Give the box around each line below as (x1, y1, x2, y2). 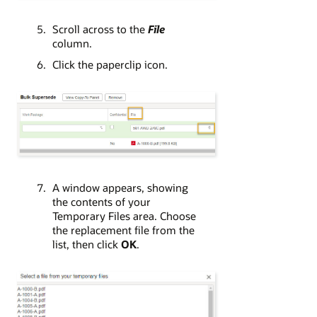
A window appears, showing (52, 180, 188, 195)
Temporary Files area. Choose (52, 209, 196, 223)
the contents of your (52, 195, 151, 209)
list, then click (52, 237, 121, 251)
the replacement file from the (52, 223, 195, 237)
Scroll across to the (52, 22, 148, 37)
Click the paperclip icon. (52, 57, 168, 72)
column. (52, 36, 92, 51)
